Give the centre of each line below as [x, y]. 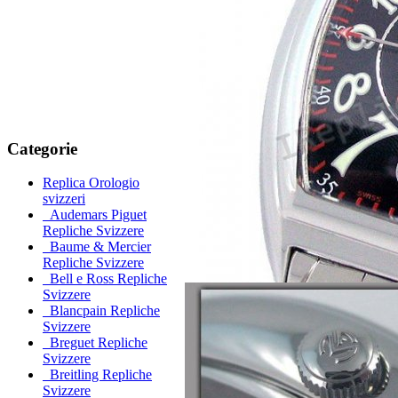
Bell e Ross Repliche [105, 279]
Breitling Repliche [97, 375]
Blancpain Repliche [101, 311]
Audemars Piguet [95, 215]
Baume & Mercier [97, 247]
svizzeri [64, 199]
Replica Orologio [91, 183]
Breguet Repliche [95, 343]
